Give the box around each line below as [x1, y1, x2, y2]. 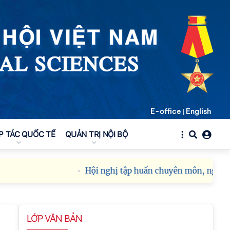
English [186, 106, 211, 116]
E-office [150, 106, 181, 116]
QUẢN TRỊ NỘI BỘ [65, 129, 128, 139]
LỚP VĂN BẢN [27, 213, 82, 224]
